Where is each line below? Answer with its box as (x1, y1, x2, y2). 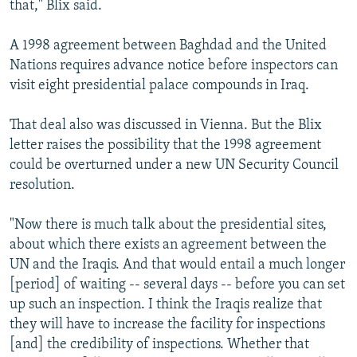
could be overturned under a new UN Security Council (10, 157, 339, 173)
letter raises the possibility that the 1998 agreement (10, 137, 321, 153)
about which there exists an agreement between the (10, 237, 327, 253)
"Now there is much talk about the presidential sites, (10, 217, 327, 233)
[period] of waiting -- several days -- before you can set (10, 277, 345, 292)
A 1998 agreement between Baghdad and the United (10, 37, 327, 53)
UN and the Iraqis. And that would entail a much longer (10, 257, 345, 273)
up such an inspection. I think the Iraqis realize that (10, 296, 322, 312)
